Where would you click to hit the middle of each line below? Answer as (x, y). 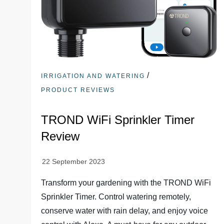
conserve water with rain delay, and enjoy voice (125, 210)
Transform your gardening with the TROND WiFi (126, 182)
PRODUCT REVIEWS (78, 90)
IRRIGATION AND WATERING (93, 76)
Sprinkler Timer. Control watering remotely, (116, 196)
